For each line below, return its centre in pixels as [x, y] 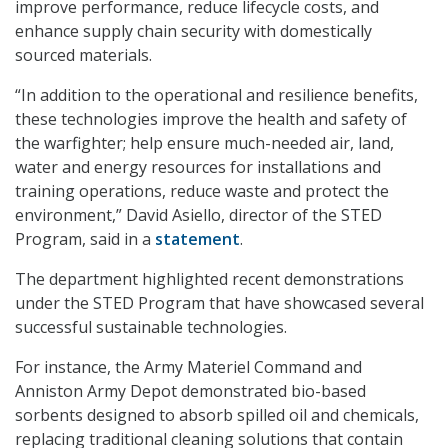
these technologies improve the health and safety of [211, 119]
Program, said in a [85, 239]
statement [197, 239]
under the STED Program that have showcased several [219, 303]
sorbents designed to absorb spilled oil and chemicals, [217, 415]
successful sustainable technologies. [151, 327]
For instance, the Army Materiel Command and [188, 367]
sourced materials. [83, 55]
